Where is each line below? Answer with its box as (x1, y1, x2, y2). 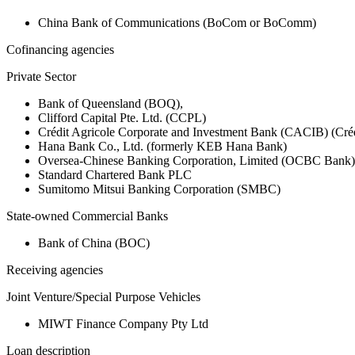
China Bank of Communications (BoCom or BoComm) (38, 16, 316, 30)
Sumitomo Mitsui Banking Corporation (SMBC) (38, 182, 281, 197)
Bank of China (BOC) (38, 236, 150, 250)
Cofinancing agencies (6, 43, 114, 57)
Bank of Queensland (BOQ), (38, 97, 183, 111)
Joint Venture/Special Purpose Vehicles (6, 290, 200, 304)
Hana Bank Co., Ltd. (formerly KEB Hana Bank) (38, 139, 287, 154)
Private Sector (6, 70, 76, 84)
